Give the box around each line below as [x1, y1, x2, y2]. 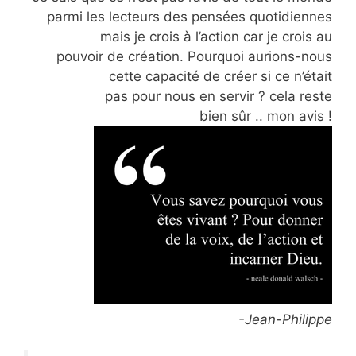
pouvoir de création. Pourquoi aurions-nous [56, 48, 332, 65]
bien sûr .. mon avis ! [199, 108, 332, 125]
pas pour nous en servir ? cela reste [105, 88, 332, 105]
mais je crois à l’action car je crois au [100, 29, 332, 45]
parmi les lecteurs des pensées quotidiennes [47, 9, 332, 25]
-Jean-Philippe [238, 311, 332, 328]
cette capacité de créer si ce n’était [109, 68, 332, 85]
